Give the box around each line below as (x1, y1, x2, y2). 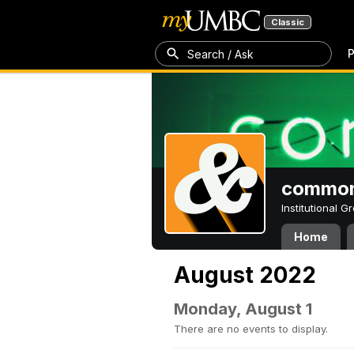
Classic (271, 17, 304, 28)
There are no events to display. (174, 322, 328, 335)
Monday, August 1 (174, 299, 312, 318)
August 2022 (174, 262, 316, 288)
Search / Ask (187, 47, 254, 61)
